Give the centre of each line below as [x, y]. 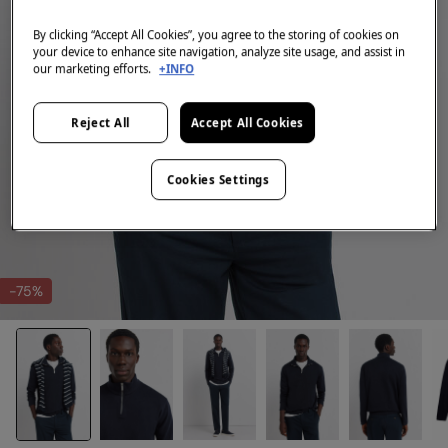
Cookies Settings [218, 179]
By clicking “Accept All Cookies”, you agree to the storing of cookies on [216, 34]
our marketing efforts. [94, 68]
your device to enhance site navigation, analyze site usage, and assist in [219, 51]
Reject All [101, 122]
